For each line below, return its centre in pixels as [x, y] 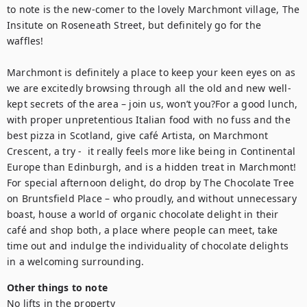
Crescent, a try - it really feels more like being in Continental [151, 151]
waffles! [25, 41]
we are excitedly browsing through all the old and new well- [149, 88]
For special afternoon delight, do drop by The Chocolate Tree [151, 183]
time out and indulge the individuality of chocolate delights [148, 246]
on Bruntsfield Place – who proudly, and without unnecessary [152, 198]
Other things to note [57, 287]
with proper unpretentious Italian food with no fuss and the [149, 120]
